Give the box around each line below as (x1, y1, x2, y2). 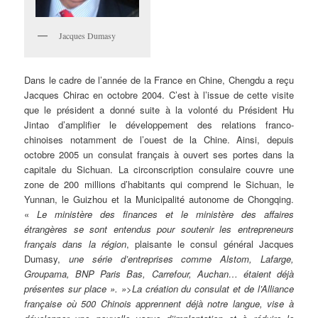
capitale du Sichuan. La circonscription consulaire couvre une (24, 162, 294, 176)
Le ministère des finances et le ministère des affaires (37, 207, 294, 221)
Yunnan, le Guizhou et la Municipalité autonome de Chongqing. (24, 192, 294, 206)
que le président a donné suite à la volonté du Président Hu (24, 102, 294, 116)
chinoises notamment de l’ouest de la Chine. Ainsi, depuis (24, 132, 294, 146)
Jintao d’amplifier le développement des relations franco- (24, 117, 294, 131)
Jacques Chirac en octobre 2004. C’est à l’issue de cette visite (24, 87, 294, 102)
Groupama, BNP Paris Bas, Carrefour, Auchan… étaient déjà (24, 266, 294, 280)
